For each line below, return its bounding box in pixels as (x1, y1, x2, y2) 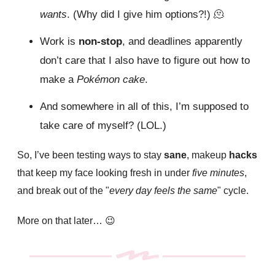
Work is (40, 36, 79, 48)
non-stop (79, 36, 122, 48)
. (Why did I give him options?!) (67, 9, 214, 21)
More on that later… (17, 215, 105, 227)
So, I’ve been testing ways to (17, 150, 141, 161)
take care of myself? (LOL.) (40, 120, 166, 132)
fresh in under (130, 168, 192, 179)
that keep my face (17, 168, 93, 179)
